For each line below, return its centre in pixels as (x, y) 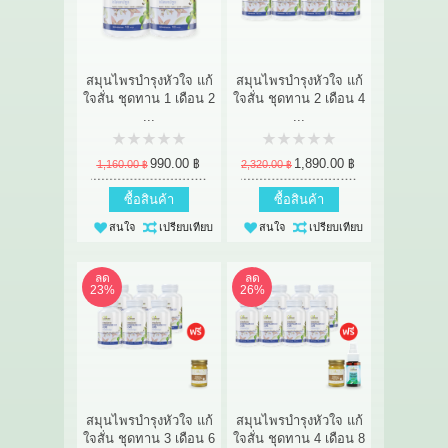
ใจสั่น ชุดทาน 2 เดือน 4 (299, 98)
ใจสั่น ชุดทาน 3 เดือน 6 (149, 438)
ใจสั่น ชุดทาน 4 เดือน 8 (299, 438)
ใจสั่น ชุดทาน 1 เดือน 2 (149, 98)
